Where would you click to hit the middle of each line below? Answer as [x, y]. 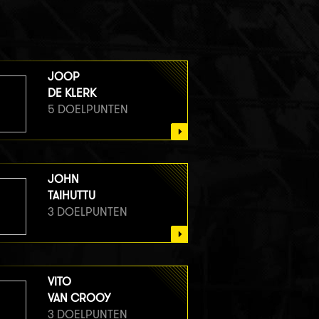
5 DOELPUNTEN [88, 109]
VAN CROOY [79, 298]
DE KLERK [72, 93]
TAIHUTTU [71, 195]
